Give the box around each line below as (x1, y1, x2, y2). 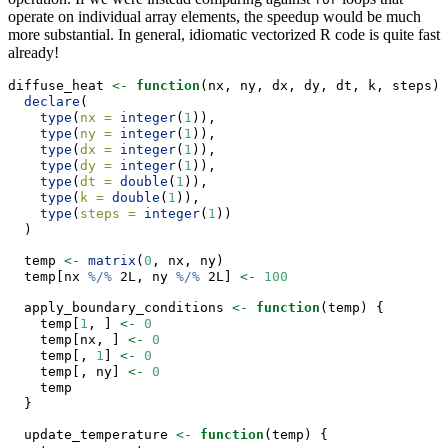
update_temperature (8, 426, 176, 442)
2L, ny (112, 268, 176, 284)
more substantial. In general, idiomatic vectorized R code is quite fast (8, 25, 440, 43)
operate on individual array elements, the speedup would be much (8, 7, 421, 25)
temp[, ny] (8, 363, 128, 379)
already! (8, 43, 59, 61)
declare (24, 93, 80, 109)
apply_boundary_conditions (8, 299, 232, 315)
